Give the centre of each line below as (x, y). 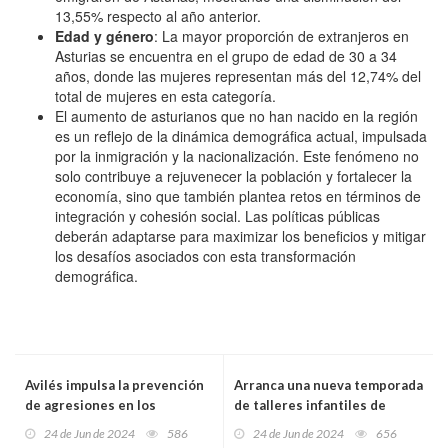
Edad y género (104, 35)
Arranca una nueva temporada (328, 384)
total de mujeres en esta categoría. (165, 95)
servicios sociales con (94, 424)
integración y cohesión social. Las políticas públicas (217, 215)
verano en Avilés (286, 424)
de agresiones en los (90, 404)
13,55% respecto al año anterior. (158, 15)
